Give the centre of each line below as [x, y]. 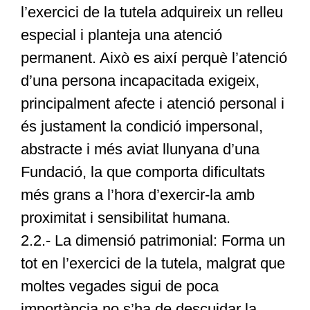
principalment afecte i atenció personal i [152, 104]
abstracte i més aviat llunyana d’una [140, 149]
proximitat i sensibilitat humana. [125, 218]
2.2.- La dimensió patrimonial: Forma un [153, 241]
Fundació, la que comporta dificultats [143, 172]
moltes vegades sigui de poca [119, 286]
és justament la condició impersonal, [142, 127]
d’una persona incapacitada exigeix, [140, 81]
